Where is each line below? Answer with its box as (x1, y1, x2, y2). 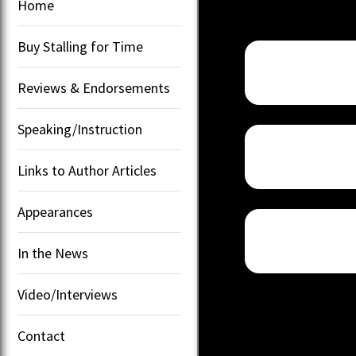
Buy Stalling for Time (17, 37, 143, 56)
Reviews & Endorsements (17, 79, 170, 97)
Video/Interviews (17, 285, 118, 304)
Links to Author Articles (17, 161, 157, 180)
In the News (17, 244, 88, 262)
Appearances (17, 203, 93, 221)
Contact (17, 327, 65, 345)
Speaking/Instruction (17, 120, 142, 138)
